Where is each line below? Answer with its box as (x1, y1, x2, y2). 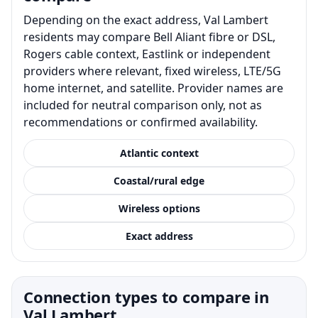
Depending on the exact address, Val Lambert (23, 11, 268, 28)
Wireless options (118, 201, 200, 215)
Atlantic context (119, 146, 199, 160)
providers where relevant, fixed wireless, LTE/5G (23, 62, 281, 79)
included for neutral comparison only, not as (23, 97, 262, 113)
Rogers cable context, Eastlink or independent (23, 45, 270, 62)
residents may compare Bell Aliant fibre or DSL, (23, 28, 275, 45)
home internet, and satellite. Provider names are (23, 79, 283, 96)
